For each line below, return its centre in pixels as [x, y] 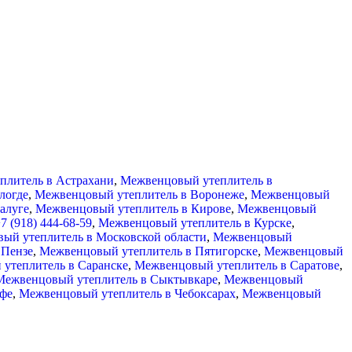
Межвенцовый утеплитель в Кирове [133, 208]
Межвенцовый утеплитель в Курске [195, 222]
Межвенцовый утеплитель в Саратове [237, 265]
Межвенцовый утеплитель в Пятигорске [148, 251]
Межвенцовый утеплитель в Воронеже [139, 194]
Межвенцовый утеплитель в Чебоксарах [127, 293]
